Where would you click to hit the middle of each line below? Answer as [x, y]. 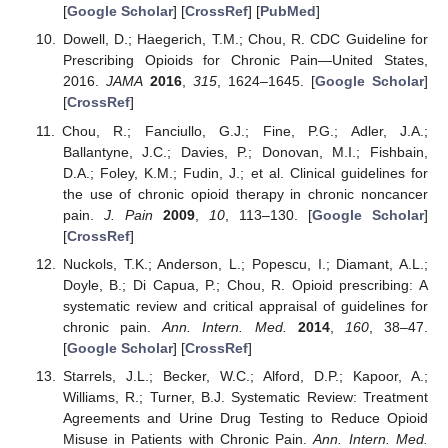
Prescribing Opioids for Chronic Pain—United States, [245, 60]
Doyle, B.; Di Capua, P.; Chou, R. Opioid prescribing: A [245, 284]
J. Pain [128, 214]
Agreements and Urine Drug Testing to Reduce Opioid [245, 417]
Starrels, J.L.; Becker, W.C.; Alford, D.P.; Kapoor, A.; [245, 375]
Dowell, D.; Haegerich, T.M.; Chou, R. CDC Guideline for [245, 39]
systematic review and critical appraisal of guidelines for [245, 305]
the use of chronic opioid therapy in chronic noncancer [245, 193]
